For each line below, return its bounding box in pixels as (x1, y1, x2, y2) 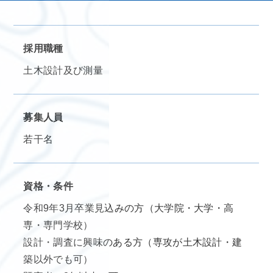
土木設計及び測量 (23, 65, 103, 76)
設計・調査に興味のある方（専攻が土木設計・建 (23, 236, 243, 247)
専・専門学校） (23, 219, 93, 230)
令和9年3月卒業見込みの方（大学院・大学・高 (23, 202, 234, 213)
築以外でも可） (23, 253, 93, 264)
